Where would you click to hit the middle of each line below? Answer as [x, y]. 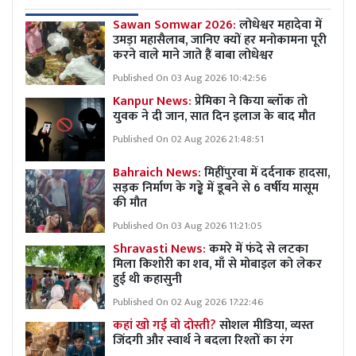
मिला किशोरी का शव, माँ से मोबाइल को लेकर [217, 264]
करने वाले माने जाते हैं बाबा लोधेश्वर [193, 55]
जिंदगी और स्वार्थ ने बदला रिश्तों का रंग [203, 340]
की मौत [130, 203]
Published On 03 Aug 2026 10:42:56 [190, 78]
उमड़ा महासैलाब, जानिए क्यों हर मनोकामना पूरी [220, 40]
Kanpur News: [152, 101]
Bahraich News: [159, 172]
